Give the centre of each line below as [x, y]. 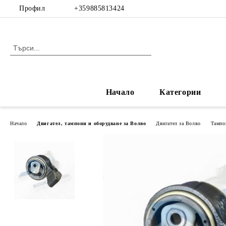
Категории [180, 92]
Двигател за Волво [178, 123]
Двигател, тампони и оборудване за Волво [92, 123]
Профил [32, 8]
